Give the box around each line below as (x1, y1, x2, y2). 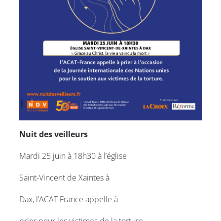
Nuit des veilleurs (19, 129, 88, 140)
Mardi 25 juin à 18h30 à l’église (19, 150, 127, 162)
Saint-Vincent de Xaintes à (19, 172, 110, 184)
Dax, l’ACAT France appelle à (19, 194, 118, 205)
